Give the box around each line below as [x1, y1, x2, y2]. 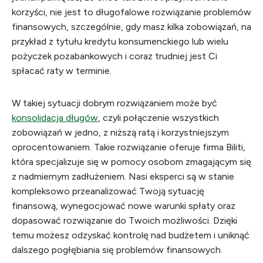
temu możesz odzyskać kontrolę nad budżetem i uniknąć [12, 230, 249, 241]
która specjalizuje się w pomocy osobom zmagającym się [12, 156, 251, 167]
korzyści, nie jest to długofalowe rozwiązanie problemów [12, 6, 251, 18]
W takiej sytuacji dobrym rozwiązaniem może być [12, 97, 217, 109]
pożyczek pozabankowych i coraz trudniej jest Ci [12, 50, 217, 62]
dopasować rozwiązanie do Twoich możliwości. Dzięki [12, 215, 237, 226]
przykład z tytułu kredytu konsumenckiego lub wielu [12, 36, 228, 47]
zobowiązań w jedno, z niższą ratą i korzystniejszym [12, 127, 229, 138]
